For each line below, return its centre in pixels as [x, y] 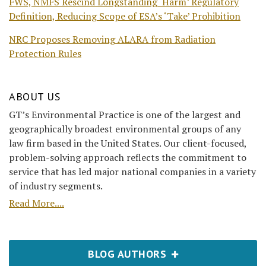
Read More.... [37, 203]
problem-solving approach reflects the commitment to [128, 158]
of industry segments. [56, 186]
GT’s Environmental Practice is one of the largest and [125, 115]
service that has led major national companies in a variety [132, 172]
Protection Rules [45, 54]
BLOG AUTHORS [129, 254]
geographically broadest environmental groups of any [125, 129]
